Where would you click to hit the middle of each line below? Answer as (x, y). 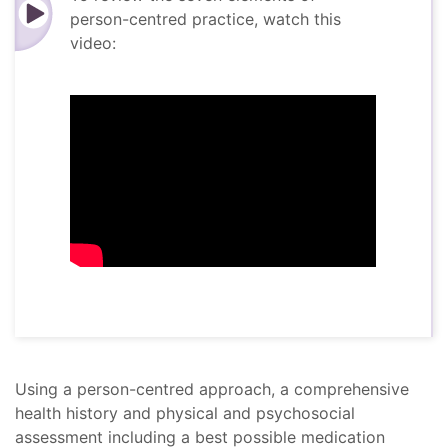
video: (93, 43)
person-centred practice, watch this (205, 19)
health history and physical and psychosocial (185, 413)
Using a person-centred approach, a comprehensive (212, 389)
